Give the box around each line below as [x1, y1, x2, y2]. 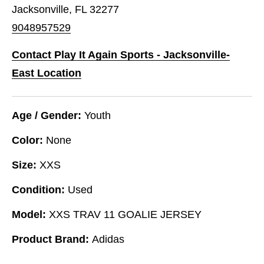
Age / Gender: [12, 109, 81, 121]
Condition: [12, 183, 65, 196]
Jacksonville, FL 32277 [12, 3, 119, 15]
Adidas [92, 233, 124, 245]
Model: [12, 208, 46, 220]
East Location [12, 67, 81, 79]
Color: [12, 134, 43, 146]
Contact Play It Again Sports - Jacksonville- [12, 48, 230, 61]
